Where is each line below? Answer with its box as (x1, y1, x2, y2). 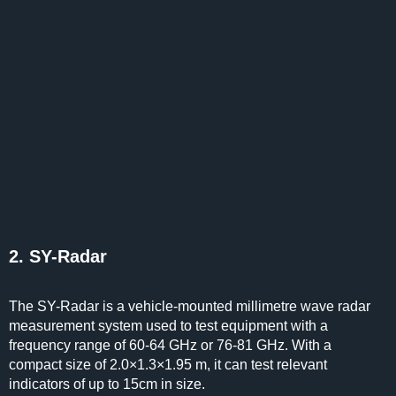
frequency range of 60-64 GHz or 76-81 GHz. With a (9, 338, 331, 353)
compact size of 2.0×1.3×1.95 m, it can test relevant (9, 357, 327, 372)
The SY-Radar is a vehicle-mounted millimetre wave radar (9, 299, 370, 314)
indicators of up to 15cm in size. (9, 377, 209, 392)
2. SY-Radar (9, 247, 107, 266)
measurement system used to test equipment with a (9, 318, 328, 333)
